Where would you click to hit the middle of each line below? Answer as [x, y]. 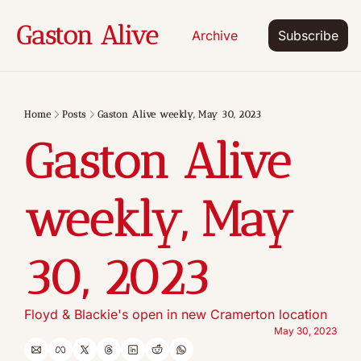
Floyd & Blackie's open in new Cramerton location [176, 314]
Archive [215, 35]
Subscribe [308, 35]
